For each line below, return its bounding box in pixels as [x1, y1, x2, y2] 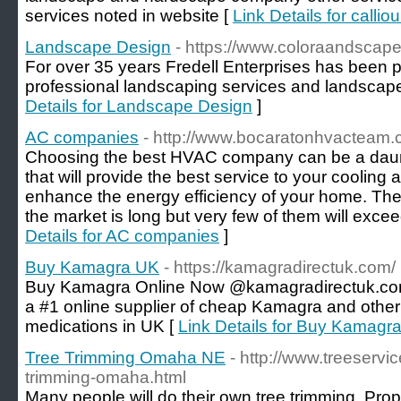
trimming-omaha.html [25, 368, 186, 387]
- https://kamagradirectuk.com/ [164, 258, 396, 277]
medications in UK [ [25, 317, 178, 336]
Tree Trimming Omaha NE [25, 348, 226, 367]
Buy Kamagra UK [25, 258, 159, 277]
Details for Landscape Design [25, 97, 252, 115]
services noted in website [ [25, 6, 233, 25]
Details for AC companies [25, 226, 219, 245]
